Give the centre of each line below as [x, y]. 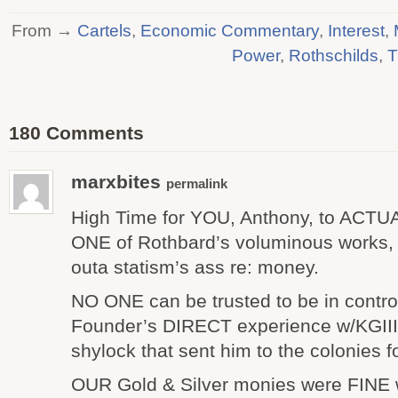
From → [44, 30]
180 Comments [76, 133]
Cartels [104, 30]
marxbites [119, 182]
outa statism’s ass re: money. [195, 267]
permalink [197, 184]
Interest [356, 30]
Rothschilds [334, 55]
